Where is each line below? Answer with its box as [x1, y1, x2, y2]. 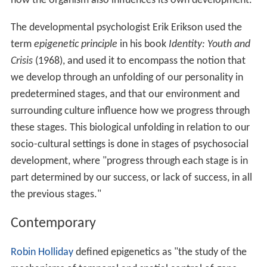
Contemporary [10, 216, 96, 231]
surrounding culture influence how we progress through [10, 105, 250, 117]
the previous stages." [10, 188, 101, 200]
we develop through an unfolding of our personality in [10, 72, 243, 83]
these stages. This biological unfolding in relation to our [10, 122, 250, 133]
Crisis [10, 55, 33, 67]
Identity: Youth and [168, 38, 250, 50]
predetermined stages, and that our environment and [10, 88, 240, 100]
